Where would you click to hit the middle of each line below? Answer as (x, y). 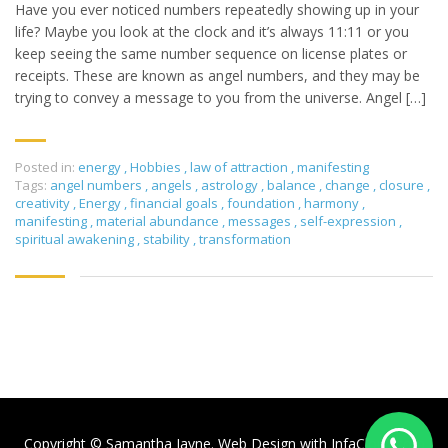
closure (403, 184)
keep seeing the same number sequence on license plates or (211, 53)
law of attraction (239, 166)
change (349, 184)
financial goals (175, 202)
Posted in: (45, 166)
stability (168, 238)
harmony (333, 202)
